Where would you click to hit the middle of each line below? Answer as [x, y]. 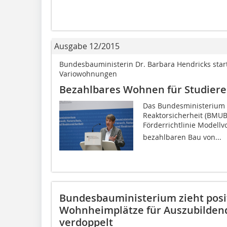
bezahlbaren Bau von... [182, 137]
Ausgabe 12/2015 [87, 46]
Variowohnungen [88, 74]
